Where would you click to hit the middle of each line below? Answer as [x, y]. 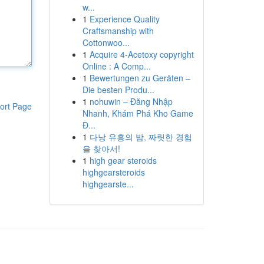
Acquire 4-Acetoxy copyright [141, 54]
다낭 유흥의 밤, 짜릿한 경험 [141, 137]
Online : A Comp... [116, 66]
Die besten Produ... [118, 90]
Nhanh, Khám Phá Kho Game [138, 113]
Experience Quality [124, 19]
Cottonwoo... [106, 42]
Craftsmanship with [118, 31]
